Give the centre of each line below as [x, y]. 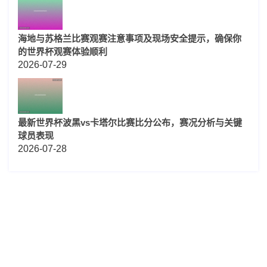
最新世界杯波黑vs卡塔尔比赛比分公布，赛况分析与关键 [130, 123]
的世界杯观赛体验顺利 [63, 52]
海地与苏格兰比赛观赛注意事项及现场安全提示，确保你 [130, 39]
